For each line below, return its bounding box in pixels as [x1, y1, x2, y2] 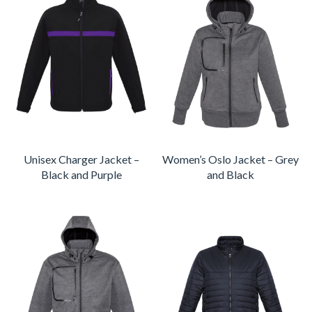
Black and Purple [41, 168, 122, 182]
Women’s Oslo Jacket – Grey [162, 153, 299, 166]
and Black [207, 168, 254, 182]
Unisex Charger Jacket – [24, 153, 139, 166]
